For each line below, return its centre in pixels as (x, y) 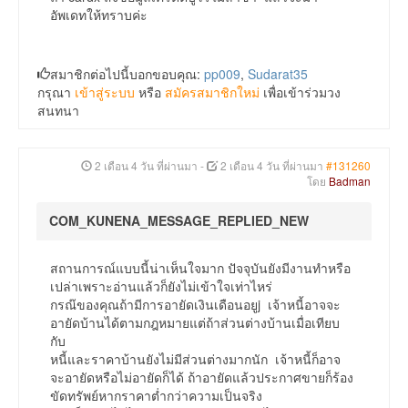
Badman (350, 181)
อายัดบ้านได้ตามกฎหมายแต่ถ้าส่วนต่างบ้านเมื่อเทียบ (195, 323)
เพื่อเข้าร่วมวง (300, 92)
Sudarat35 (278, 74)
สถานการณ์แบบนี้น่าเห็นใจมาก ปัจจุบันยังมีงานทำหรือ (200, 268)
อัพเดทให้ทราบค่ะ (101, 15)
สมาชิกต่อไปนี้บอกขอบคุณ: (127, 74)
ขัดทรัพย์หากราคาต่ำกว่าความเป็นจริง (156, 396)
